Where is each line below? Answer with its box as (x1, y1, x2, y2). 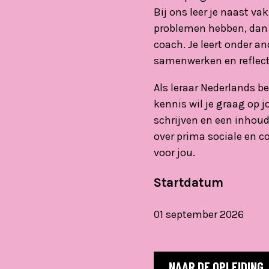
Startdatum (154, 175, 223, 190)
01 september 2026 (154, 208, 244, 222)
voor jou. (154, 146, 195, 160)
